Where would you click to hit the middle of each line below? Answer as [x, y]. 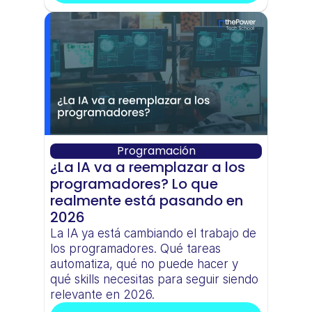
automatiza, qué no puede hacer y [144, 264]
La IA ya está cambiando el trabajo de [153, 233]
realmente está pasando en [147, 200]
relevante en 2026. [102, 294]
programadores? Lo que [134, 184]
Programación [156, 150]
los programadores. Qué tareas [135, 248]
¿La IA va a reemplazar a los [148, 167]
